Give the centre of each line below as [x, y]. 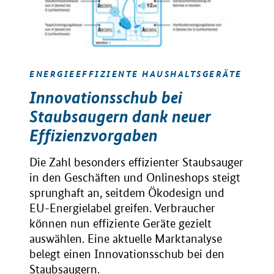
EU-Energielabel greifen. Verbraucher [122, 209]
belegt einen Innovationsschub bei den [127, 254]
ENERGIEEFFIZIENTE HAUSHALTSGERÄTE [136, 74]
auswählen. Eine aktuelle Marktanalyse [126, 239]
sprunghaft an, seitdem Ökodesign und [127, 193]
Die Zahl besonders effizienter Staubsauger [136, 163]
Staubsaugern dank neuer [120, 117]
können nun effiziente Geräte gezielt [120, 224]
